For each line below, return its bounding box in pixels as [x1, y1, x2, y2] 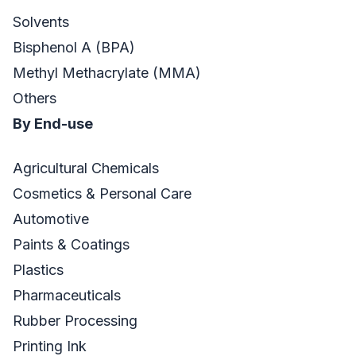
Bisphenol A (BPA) [13, 38, 135, 56]
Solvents [13, 13, 69, 30]
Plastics [13, 261, 64, 278]
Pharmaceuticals [13, 286, 121, 304]
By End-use [13, 114, 93, 132]
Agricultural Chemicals [13, 159, 159, 176]
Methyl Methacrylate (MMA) [13, 64, 201, 81]
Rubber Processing [13, 311, 137, 329]
